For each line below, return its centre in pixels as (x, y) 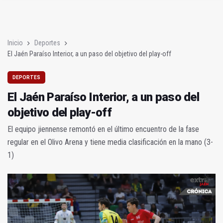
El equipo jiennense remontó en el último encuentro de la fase (103, 129)
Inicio (15, 43)
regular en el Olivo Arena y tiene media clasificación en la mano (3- (110, 142)
